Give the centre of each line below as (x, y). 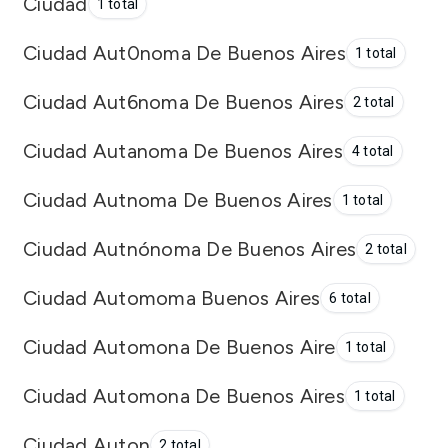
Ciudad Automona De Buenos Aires (184, 395)
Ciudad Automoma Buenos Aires (171, 297)
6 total (350, 298)
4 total (372, 151)
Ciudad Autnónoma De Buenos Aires (189, 248)
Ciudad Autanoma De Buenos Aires (183, 150)
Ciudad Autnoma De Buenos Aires (178, 199)
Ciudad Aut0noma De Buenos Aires (184, 52)
